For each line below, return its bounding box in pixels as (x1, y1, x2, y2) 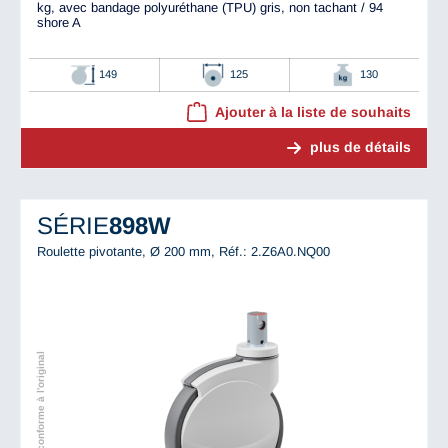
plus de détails (310, 138, 411, 155)
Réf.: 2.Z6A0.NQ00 (219, 244, 330, 260)
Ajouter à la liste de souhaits (215, 103, 411, 120)
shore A (37, 14, 81, 30)
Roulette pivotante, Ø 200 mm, (37, 244, 219, 260)
